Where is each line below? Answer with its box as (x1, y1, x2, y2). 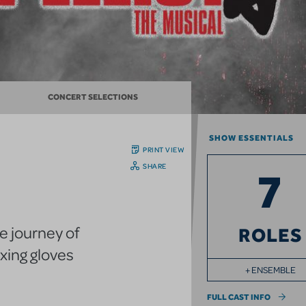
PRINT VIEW (143, 145, 185, 155)
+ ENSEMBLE (245, 264, 296, 277)
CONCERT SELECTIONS (47, 92, 138, 102)
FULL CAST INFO (207, 292, 271, 303)
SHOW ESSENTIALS (209, 133, 294, 143)
